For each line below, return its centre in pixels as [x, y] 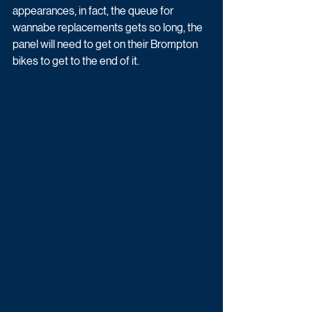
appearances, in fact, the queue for [94, 11]
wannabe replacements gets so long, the [109, 28]
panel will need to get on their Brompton [106, 45]
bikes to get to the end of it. [76, 61]
